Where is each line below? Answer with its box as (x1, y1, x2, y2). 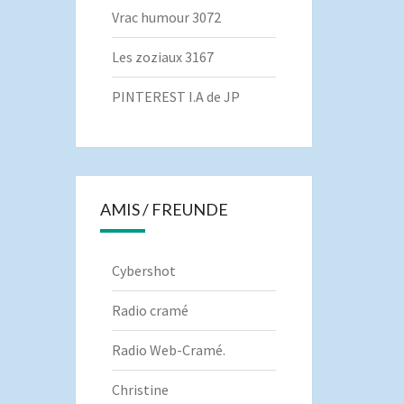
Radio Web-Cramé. (111, 341, 225, 359)
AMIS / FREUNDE (99, 199, 228, 219)
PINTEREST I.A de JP (111, 87, 240, 106)
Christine (111, 381, 169, 399)
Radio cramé (111, 301, 188, 319)
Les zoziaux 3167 (111, 48, 214, 66)
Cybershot (111, 262, 176, 280)
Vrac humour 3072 (111, 8, 221, 26)
